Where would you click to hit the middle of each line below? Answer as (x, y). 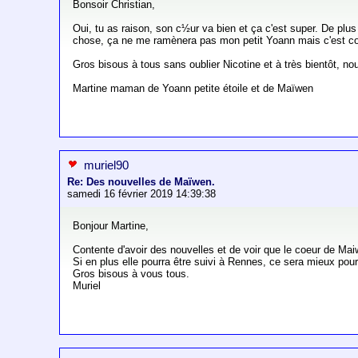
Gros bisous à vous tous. (131, 274)
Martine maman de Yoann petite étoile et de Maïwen (193, 89)
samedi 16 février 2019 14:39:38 (142, 194)
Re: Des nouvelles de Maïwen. (141, 182)
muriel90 (107, 165)
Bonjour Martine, (111, 226)
